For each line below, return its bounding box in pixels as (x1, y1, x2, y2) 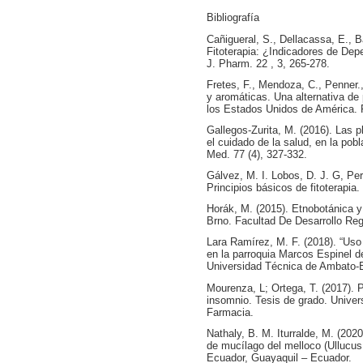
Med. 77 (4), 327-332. (206, 147, 307, 160)
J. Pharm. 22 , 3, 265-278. (206, 57, 330, 70)
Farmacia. (206, 305, 254, 318)
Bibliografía (206, 11, 259, 24)
